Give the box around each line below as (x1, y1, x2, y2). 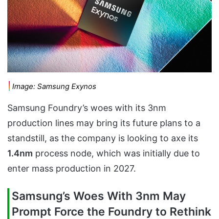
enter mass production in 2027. (7, 163, 136, 174)
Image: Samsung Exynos (12, 82, 96, 91)
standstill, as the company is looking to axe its (7, 133, 198, 144)
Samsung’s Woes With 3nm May (12, 189, 186, 203)
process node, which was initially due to (33, 148, 200, 159)
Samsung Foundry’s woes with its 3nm (7, 103, 166, 113)
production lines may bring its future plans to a (7, 118, 200, 129)
